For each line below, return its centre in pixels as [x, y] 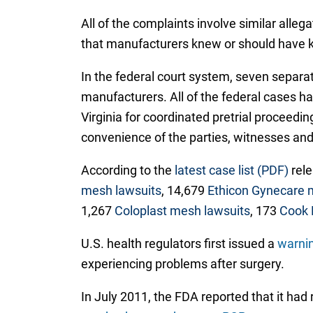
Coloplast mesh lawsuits [182, 211]
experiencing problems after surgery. [184, 264]
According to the [128, 170]
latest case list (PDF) [231, 170]
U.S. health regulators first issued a [179, 244]
